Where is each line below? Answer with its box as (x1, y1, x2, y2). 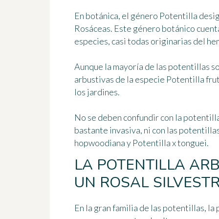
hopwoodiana (74, 137, 125, 149)
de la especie (114, 74, 166, 85)
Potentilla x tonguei (132, 137, 207, 149)
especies (74, 36, 108, 47)
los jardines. (74, 87, 120, 98)
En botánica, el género (74, 10, 159, 22)
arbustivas (74, 74, 114, 85)
